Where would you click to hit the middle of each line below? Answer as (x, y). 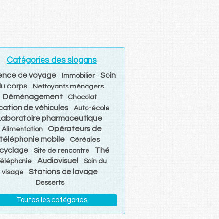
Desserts (50, 183)
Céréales (85, 140)
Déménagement (33, 97)
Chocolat (82, 97)
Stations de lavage (63, 171)
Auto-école (92, 108)
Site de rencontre (62, 150)
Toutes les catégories (52, 200)
